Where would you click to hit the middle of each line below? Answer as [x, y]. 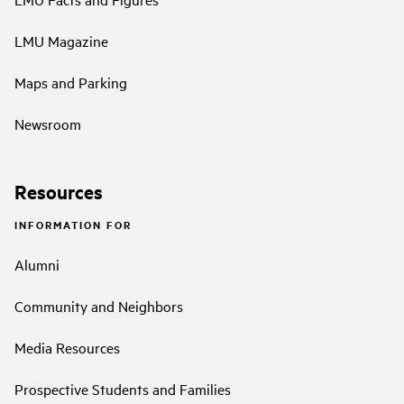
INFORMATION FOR [73, 225]
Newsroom [48, 123]
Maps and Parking [71, 82]
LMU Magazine [61, 40]
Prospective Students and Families [123, 389]
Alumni [37, 265]
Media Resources [67, 348]
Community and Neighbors [99, 306]
